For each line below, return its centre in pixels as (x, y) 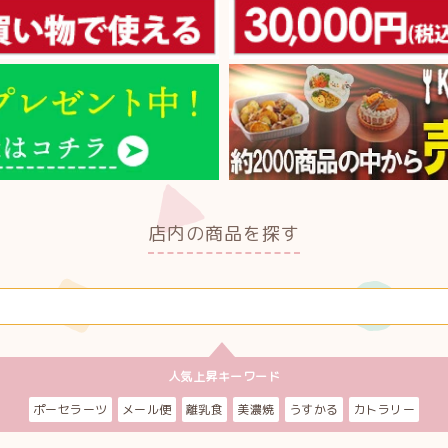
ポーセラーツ (70, 409)
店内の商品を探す (224, 233)
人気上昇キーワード (224, 376)
